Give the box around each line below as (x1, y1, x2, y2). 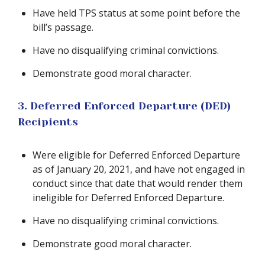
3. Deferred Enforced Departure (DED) (18, 100, 231, 112)
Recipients (18, 116, 78, 128)
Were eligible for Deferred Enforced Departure (33, 148, 240, 161)
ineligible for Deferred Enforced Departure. (33, 191, 224, 204)
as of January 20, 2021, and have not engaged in (33, 163, 245, 176)
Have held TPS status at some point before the (33, 7, 240, 20)
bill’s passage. (33, 21, 93, 34)
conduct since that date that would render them (33, 177, 243, 190)
